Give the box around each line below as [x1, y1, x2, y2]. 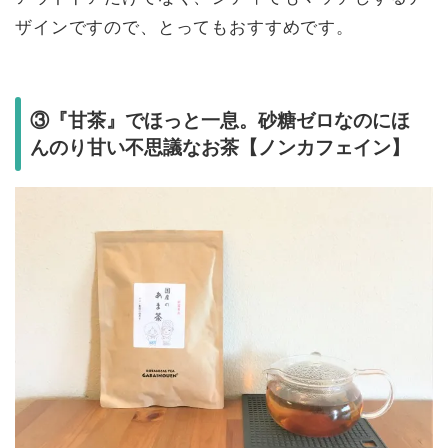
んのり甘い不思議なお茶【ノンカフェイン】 [30, 137, 410, 159]
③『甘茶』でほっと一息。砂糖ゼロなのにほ [30, 110, 410, 132]
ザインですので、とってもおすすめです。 [15, 17, 354, 37]
